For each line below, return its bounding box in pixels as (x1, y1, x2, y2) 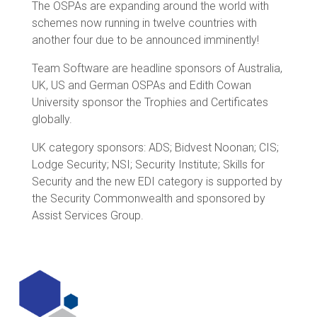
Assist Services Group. (31, 208, 144, 222)
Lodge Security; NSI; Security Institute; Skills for (31, 157, 265, 171)
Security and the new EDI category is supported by (31, 174, 282, 188)
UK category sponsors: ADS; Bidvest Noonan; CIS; (31, 140, 279, 154)
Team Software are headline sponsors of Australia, (31, 61, 282, 75)
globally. (31, 112, 72, 126)
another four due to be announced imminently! (31, 33, 259, 47)
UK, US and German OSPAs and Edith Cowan (31, 78, 251, 92)
